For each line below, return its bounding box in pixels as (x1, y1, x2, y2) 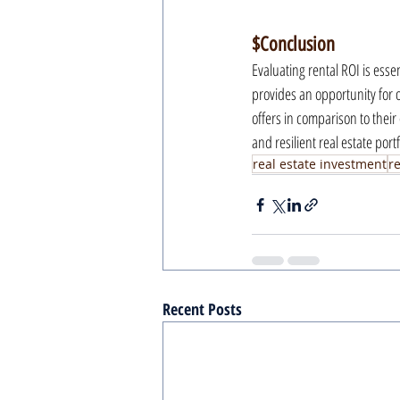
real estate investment (253, 155, 387, 172)
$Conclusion (252, 32, 335, 56)
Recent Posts (162, 298, 242, 320)
